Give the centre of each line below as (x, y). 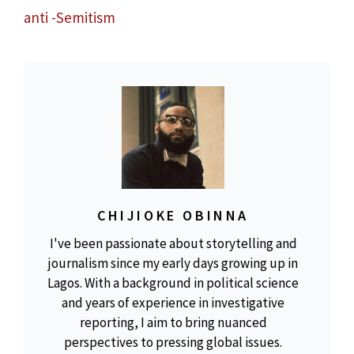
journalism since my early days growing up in (173, 264)
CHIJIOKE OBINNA (173, 216)
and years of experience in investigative (173, 303)
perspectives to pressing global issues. (173, 343)
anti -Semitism (70, 18)
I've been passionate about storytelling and (173, 244)
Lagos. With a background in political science (173, 283)
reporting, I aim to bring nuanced (173, 323)
